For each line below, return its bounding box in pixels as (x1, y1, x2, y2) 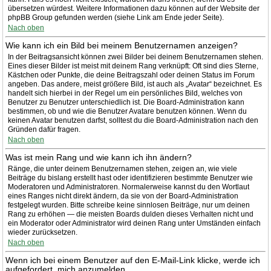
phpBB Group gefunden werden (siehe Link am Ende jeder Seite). (8, 13, 224, 22)
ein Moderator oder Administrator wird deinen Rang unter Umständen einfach (8, 219, 261, 227)
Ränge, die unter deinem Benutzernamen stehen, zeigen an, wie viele (8, 165, 237, 173)
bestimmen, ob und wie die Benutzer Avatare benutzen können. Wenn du (8, 107, 247, 116)
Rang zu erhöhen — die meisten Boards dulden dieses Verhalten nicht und (8, 210, 253, 218)
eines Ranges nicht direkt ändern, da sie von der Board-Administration (8, 192, 238, 200)
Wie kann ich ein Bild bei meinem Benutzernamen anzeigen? (5, 41, 238, 50)
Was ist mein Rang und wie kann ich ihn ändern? (5, 152, 192, 162)
